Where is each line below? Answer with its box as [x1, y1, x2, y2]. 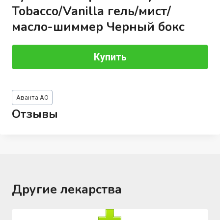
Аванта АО [16, 94, 49, 101]
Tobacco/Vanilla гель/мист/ [11, 2, 171, 20]
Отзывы [11, 106, 58, 122]
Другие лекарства [12, 181, 122, 198]
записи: [11, 99, 38, 109]
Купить [93, 51, 127, 63]
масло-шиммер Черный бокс [11, 18, 185, 35]
